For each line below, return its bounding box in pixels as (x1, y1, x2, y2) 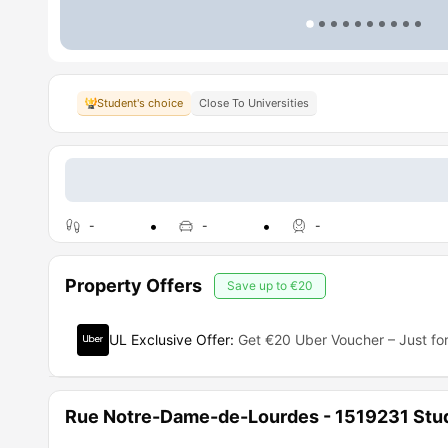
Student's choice (97, 96, 183, 110)
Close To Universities (199, 96, 309, 110)
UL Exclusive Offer (109, 331, 230, 348)
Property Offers (65, 275, 202, 296)
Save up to (227, 278, 290, 293)
